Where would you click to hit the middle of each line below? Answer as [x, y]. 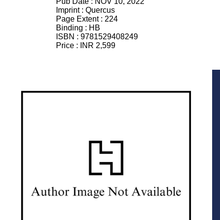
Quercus [100, 10]
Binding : [72, 28]
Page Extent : [80, 19]
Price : [68, 45]
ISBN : [68, 37]
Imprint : [71, 10]
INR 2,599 [98, 45]
